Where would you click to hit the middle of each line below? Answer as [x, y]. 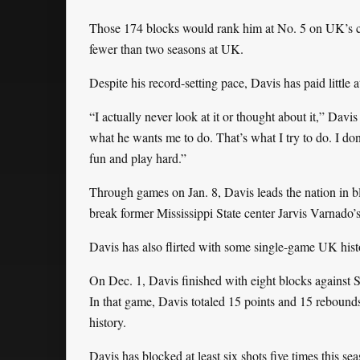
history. [108, 322]
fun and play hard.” [138, 158]
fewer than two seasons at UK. [166, 49]
